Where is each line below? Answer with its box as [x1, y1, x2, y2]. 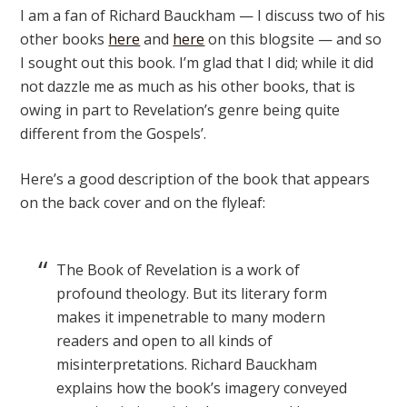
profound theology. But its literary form [56, 283, 328, 303]
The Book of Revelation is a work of [56, 260, 301, 280]
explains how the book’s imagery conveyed [56, 378, 348, 398]
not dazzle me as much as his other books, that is [20, 76, 356, 96]
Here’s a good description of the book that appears [20, 169, 371, 189]
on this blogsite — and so [204, 29, 382, 49]
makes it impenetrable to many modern [56, 307, 326, 327]
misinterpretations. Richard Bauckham [56, 354, 318, 374]
